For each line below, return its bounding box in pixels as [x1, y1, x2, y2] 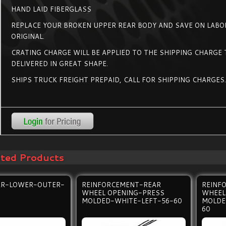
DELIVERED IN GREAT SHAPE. [11, 59, 108, 68]
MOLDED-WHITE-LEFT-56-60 [82, 196, 182, 205]
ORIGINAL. [11, 32, 45, 41]
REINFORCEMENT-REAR [82, 180, 161, 189]
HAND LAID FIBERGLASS [11, 5, 92, 14]
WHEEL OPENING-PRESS [82, 188, 165, 197]
